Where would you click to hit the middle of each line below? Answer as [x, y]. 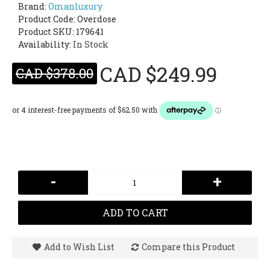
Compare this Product [188, 247]
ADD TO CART [135, 212]
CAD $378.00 [55, 73]
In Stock [91, 44]
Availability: [46, 44]
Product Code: [48, 19]
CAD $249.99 [159, 74]
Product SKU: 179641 [61, 32]
